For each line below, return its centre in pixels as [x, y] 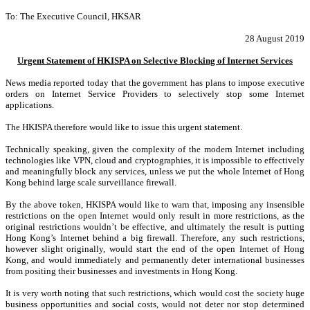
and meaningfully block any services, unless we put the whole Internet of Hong [155, 171]
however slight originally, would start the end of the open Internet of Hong [155, 248]
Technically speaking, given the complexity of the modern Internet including [155, 149]
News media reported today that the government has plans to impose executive [155, 82]
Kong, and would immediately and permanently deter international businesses [155, 259]
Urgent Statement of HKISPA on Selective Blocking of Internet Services [155, 60]
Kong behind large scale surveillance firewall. [91, 182]
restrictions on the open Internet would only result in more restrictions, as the [155, 215]
